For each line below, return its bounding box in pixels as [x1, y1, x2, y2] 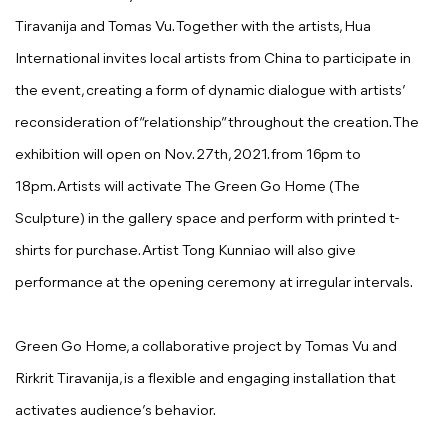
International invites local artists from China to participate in [15, 52, 411, 68]
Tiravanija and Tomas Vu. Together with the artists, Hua [15, 20, 371, 36]
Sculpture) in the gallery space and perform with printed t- [15, 212, 399, 228]
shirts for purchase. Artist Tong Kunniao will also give [15, 244, 356, 260]
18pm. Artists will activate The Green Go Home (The [15, 180, 360, 196]
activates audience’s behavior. [15, 404, 216, 420]
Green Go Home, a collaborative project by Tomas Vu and [15, 340, 397, 356]
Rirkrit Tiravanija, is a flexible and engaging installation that [15, 372, 396, 388]
